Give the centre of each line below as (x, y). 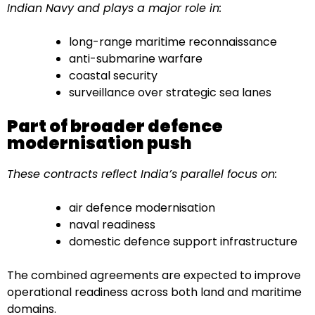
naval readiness (112, 225)
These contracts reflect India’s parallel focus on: (142, 174)
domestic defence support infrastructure (183, 242)
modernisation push (99, 143)
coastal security (113, 76)
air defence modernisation (142, 208)
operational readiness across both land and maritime (154, 292)
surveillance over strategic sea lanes (170, 93)
